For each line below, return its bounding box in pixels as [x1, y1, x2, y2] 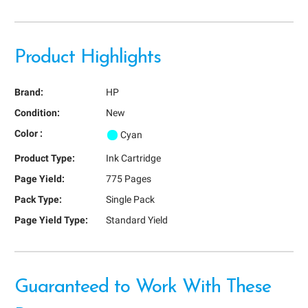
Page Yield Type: [14, 214, 88, 225]
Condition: [14, 107, 60, 118]
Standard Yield [105, 214, 168, 225]
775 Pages [105, 173, 151, 184]
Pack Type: [14, 193, 62, 205]
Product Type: [14, 152, 75, 164]
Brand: [14, 86, 43, 98]
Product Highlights [14, 48, 161, 68]
